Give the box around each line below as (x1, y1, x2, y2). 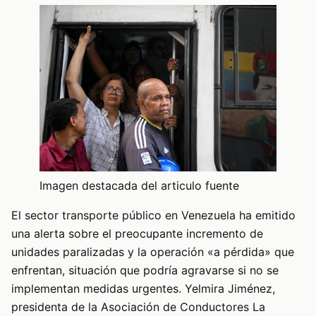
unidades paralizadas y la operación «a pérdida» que (11, 245, 294, 260)
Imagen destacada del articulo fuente (39, 178, 239, 193)
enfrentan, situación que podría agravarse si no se (11, 263, 279, 278)
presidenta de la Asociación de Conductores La (11, 300, 265, 315)
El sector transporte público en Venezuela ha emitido (11, 208, 296, 223)
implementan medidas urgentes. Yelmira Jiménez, (11, 281, 275, 296)
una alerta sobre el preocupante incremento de (11, 226, 263, 241)
